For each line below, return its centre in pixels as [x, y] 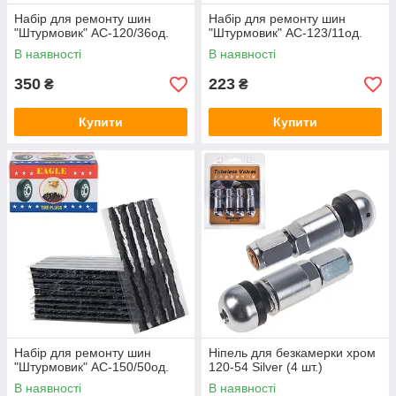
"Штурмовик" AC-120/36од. [91, 33]
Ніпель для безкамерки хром [292, 353]
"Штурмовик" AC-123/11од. [286, 33]
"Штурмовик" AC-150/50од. [91, 367]
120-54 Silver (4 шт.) [266, 367]
